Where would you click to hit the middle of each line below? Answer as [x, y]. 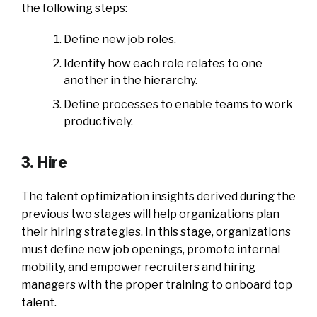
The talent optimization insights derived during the [158, 196]
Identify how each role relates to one [163, 63]
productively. [98, 121]
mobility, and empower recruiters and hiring [138, 267]
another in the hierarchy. [131, 80]
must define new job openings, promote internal [151, 249]
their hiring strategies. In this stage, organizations [156, 231]
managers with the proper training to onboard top [157, 284]
